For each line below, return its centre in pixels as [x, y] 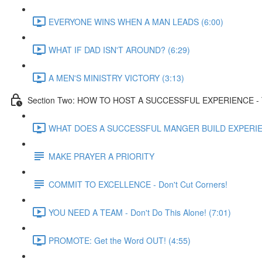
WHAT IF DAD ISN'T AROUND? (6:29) [119, 49]
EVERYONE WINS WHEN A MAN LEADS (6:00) [136, 21]
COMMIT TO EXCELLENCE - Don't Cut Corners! [138, 184]
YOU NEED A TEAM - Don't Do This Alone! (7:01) [140, 212]
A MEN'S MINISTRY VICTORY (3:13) [116, 77]
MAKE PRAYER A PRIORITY [101, 156]
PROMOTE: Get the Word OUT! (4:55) [120, 240]
